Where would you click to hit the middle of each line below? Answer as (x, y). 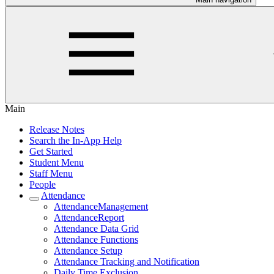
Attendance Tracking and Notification (127, 261)
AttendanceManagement (101, 206)
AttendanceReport (89, 217)
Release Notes (57, 129)
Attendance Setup (88, 250)
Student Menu (57, 162)
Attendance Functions (96, 239)
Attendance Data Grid (96, 228)
